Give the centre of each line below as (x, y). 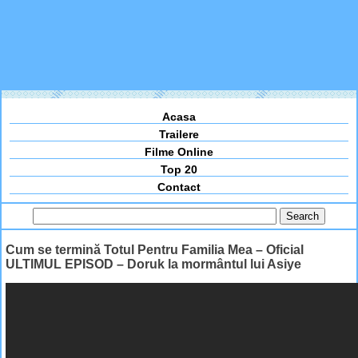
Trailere (179, 135)
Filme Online (179, 152)
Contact (179, 187)
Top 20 (179, 170)
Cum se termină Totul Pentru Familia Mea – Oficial (155, 249)
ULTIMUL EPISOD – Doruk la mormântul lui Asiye (153, 264)
